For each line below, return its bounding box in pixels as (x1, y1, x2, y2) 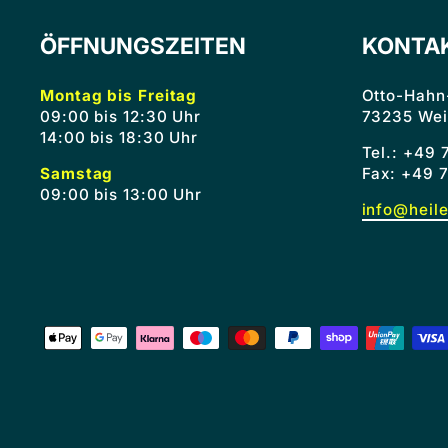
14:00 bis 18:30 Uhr (40, 128, 208, 148)
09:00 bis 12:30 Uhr (40, 107, 202, 127)
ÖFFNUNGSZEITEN (40, 32, 246, 60)
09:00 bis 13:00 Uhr (40, 185, 207, 205)
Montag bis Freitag (40, 86, 198, 106)
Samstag (40, 164, 114, 184)
